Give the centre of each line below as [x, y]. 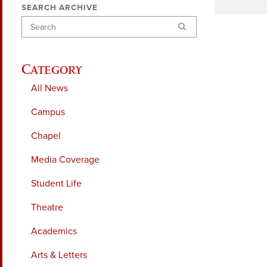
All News [49, 88]
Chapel [46, 136]
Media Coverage [65, 159]
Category [55, 69]
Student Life [56, 183]
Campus [48, 112]
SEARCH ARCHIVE [60, 8]
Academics [54, 231]
